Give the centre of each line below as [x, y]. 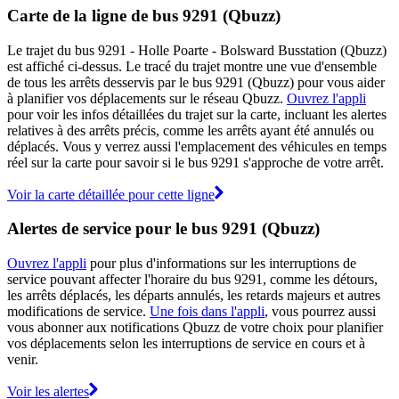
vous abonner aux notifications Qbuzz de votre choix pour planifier [195, 328]
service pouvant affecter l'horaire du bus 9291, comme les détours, [192, 280]
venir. [23, 360]
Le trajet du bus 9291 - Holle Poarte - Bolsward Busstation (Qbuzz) [197, 50]
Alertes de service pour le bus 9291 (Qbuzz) [163, 229]
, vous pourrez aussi [320, 312]
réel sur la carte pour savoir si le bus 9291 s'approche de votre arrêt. [195, 162]
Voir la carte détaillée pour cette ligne [111, 194]
